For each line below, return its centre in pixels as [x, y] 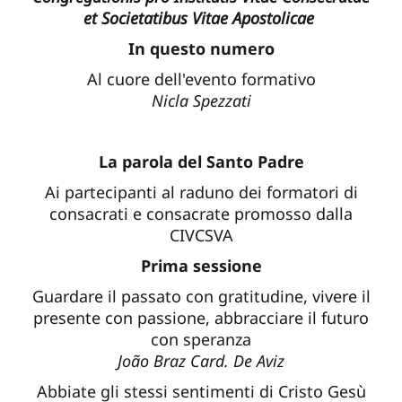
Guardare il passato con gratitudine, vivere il [201, 296]
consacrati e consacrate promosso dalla [201, 213]
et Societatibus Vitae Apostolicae [201, 17]
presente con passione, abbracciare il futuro [201, 317]
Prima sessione [201, 265]
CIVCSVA [201, 235]
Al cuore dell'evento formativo [201, 79]
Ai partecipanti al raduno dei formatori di [201, 192]
